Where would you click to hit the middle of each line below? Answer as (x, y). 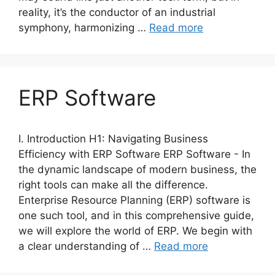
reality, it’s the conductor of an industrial (117, 12)
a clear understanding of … (86, 246)
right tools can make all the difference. (113, 185)
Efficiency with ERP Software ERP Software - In (134, 154)
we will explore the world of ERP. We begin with (135, 231)
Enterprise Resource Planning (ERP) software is (134, 200)
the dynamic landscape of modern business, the (137, 169)
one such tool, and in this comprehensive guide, (136, 215)
